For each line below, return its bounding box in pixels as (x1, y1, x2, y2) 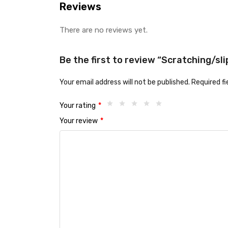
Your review (60, 117, 99, 126)
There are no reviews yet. (60, 25, 148, 35)
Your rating (60, 101, 97, 110)
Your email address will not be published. (60, 78, 190, 87)
